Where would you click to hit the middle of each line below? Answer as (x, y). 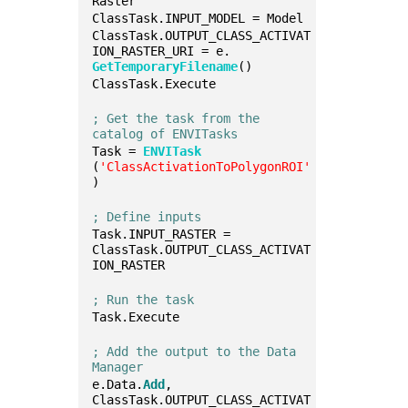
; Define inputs (147, 217)
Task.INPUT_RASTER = (162, 234)
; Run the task (143, 300)
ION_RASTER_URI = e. (162, 51)
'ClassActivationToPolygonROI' (205, 167)
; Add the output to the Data (194, 352)
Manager (118, 367)
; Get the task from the (176, 118)
